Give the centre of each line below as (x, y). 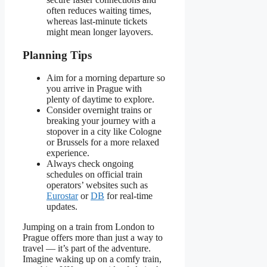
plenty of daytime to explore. (100, 100)
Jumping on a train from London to (89, 227)
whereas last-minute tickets (97, 21)
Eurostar (62, 196)
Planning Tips (57, 55)
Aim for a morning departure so (106, 78)
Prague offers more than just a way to (93, 238)
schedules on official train (94, 175)
